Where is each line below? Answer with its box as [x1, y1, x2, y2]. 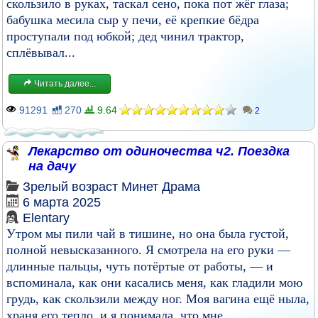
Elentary [23, 211, 70, 225]
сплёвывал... [6, 45, 75, 60]
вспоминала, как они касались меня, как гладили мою [6, 275, 302, 290]
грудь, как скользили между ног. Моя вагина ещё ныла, [6, 292, 309, 306]
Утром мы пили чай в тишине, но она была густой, [6, 226, 289, 241]
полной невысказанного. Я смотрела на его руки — [6, 243, 290, 257]
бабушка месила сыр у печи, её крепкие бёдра [6, 13, 259, 27]
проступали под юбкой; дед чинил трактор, [6, 29, 244, 43]
